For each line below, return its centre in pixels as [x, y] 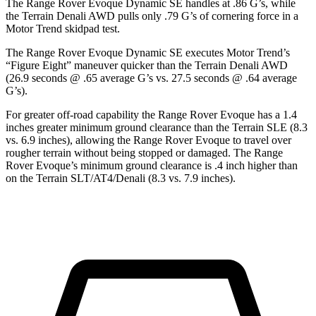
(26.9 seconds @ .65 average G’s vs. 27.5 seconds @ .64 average [151, 78]
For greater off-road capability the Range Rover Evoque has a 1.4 [151, 114]
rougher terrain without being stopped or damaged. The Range [144, 152]
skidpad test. [91, 28]
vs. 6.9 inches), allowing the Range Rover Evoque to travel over [148, 140]
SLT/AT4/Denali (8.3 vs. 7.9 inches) [150, 178]
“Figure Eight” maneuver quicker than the [100, 65]
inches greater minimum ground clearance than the [119, 127]
